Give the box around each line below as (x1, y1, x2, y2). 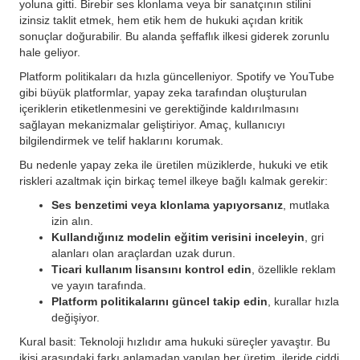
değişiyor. (51, 311, 100, 324)
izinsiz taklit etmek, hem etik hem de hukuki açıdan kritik (19, 14, 303, 27)
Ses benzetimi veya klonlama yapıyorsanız (51, 198, 283, 211)
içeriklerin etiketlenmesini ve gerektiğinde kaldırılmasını (19, 102, 299, 115)
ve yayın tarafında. (51, 279, 146, 292)
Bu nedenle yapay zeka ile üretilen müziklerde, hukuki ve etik (19, 158, 328, 171)
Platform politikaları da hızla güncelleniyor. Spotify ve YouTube (19, 70, 334, 83)
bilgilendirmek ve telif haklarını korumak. (19, 134, 227, 147)
